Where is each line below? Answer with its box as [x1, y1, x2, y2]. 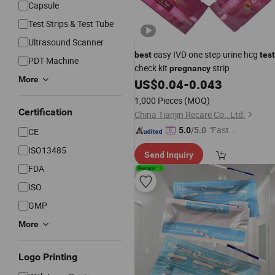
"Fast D [209, 124, 236, 136]
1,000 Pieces [134, 95, 182, 106]
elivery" [209, 137, 236, 149]
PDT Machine [28, 55, 79, 66]
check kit [134, 62, 169, 74]
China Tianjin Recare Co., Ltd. [134, 109, 246, 120]
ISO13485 [28, 144, 66, 156]
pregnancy [169, 63, 211, 73]
